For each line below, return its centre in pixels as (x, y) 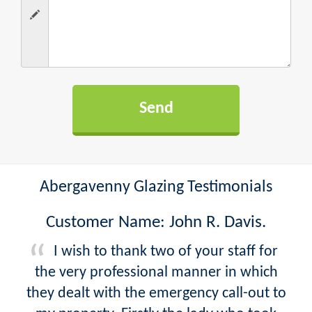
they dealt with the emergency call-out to (156, 293)
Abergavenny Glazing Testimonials (156, 187)
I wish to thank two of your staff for (166, 251)
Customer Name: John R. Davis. (156, 222)
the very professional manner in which (156, 272)
